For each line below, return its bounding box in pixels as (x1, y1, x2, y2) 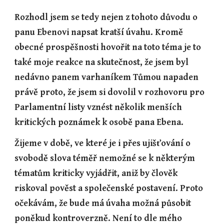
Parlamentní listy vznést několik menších (14, 102, 182, 112)
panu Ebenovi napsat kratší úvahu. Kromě (14, 27, 183, 37)
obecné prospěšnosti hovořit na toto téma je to (14, 42, 201, 52)
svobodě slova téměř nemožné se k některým (14, 153, 195, 163)
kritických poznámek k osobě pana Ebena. (14, 117, 184, 127)
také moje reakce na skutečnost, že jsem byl (14, 57, 189, 67)
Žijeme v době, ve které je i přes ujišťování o (14, 138, 191, 148)
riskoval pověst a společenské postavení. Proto (14, 183, 203, 193)
